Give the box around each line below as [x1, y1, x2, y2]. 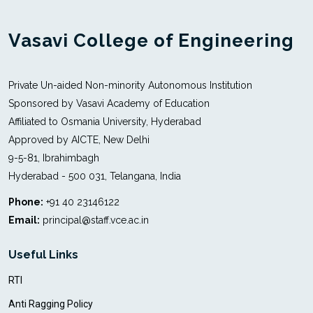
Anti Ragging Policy [8, 298, 93, 310]
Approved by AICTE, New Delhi [8, 133, 150, 145]
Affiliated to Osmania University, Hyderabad [8, 115, 201, 127]
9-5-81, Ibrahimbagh [8, 152, 99, 163]
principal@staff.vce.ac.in [43, 214, 149, 226]
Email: [8, 214, 40, 226]
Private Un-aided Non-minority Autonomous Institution [8, 79, 252, 91]
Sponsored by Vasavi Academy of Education [8, 97, 210, 109]
